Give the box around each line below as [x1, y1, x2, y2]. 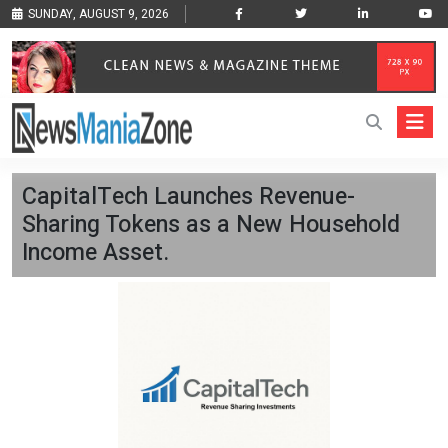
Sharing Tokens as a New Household [22, 207, 400, 243]
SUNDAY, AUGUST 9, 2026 [28, 5, 169, 23]
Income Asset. [22, 235, 169, 271]
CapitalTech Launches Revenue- [22, 179, 355, 215]
